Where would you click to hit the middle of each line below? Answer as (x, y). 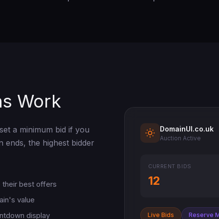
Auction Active (180, 138)
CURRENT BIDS (170, 166)
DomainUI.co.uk (187, 129)
